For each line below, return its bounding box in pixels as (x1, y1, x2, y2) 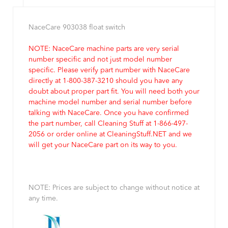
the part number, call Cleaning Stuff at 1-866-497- (28, 120, 188, 128)
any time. (28, 195, 58, 203)
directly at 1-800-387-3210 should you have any (28, 77, 183, 85)
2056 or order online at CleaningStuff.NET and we (28, 131, 192, 138)
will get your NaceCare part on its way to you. (28, 141, 177, 149)
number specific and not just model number (28, 56, 172, 64)
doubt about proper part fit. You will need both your (28, 88, 199, 96)
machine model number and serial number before (28, 99, 192, 106)
